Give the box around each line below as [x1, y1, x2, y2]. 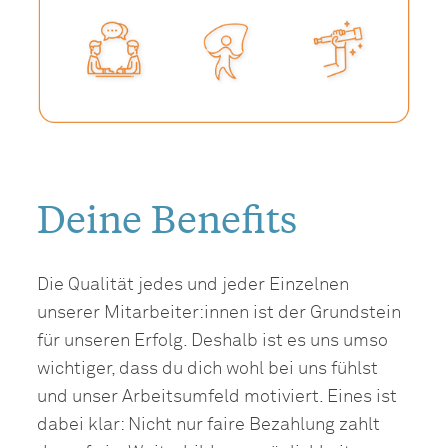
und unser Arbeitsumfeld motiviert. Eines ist [37, 387, 398, 406]
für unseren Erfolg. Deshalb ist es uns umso [37, 331, 389, 350]
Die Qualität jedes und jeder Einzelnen [37, 275, 350, 294]
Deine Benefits [37, 193, 298, 242]
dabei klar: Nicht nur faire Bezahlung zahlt [37, 415, 381, 434]
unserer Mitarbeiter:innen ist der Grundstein [37, 303, 402, 322]
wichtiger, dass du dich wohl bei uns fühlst [37, 359, 379, 378]
